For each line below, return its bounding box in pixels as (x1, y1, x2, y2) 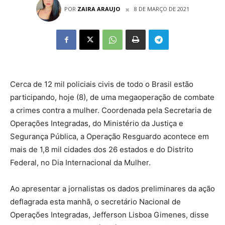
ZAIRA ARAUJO (77, 5, 120, 13)
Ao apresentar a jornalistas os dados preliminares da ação (10, 184, 215, 193)
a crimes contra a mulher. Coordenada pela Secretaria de (10, 105, 212, 115)
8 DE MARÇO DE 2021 (134, 5, 189, 13)
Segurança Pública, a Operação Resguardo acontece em (10, 132, 209, 141)
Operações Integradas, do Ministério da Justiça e (10, 119, 183, 128)
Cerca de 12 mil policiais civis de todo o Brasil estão (10, 79, 193, 89)
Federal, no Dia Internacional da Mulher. (10, 158, 151, 167)
